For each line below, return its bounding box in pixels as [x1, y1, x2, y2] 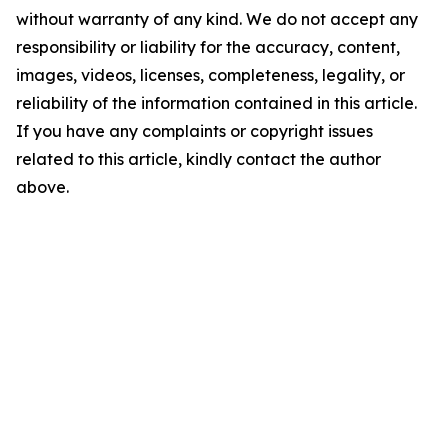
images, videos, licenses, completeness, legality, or [16, 65, 405, 86]
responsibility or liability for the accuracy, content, [16, 37, 400, 58]
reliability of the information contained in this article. [16, 93, 417, 114]
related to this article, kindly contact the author [16, 149, 381, 170]
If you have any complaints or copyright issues [16, 121, 373, 142]
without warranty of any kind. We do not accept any [16, 9, 418, 30]
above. [16, 177, 69, 198]
